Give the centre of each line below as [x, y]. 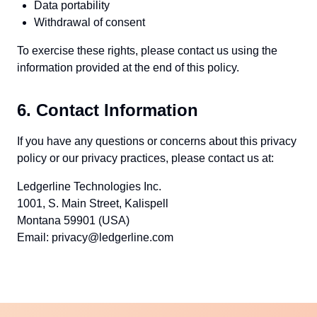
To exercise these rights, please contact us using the [147, 51]
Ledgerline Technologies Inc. [89, 186]
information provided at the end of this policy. [128, 68]
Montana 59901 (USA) [73, 220]
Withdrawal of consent [90, 22]
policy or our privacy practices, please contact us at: [145, 158]
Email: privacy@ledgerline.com [95, 237]
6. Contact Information [108, 110]
